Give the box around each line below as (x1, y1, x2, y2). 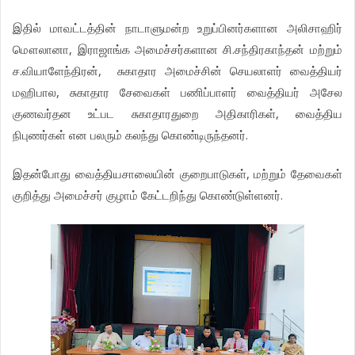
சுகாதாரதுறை (131, 107, 199, 120)
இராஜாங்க (77, 43, 130, 56)
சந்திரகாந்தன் (235, 43, 305, 56)
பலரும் (90, 128, 123, 142)
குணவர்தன (13, 107, 72, 120)
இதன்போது (13, 168, 71, 181)
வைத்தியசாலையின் (74, 168, 175, 181)
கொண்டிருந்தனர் (162, 128, 246, 142)
